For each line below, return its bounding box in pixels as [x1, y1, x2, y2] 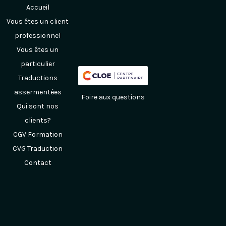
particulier [20, 60, 55, 68]
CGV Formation [13, 130, 63, 139]
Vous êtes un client [7, 17, 69, 26]
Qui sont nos [17, 102, 59, 110]
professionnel [15, 31, 61, 40]
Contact [24, 158, 51, 167]
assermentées [14, 88, 62, 96]
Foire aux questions [81, 93, 145, 102]
